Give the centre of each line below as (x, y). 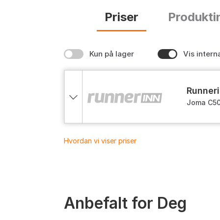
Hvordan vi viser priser (100, 140)
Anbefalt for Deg (125, 203)
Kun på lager (112, 54)
